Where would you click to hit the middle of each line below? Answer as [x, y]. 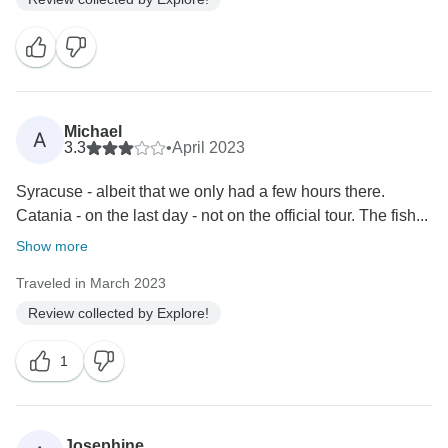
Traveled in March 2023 [91, 283]
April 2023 [208, 148]
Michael [93, 132]
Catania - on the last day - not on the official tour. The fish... [222, 216]
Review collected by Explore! [118, 312]
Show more [52, 246]
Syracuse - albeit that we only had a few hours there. [200, 192]
